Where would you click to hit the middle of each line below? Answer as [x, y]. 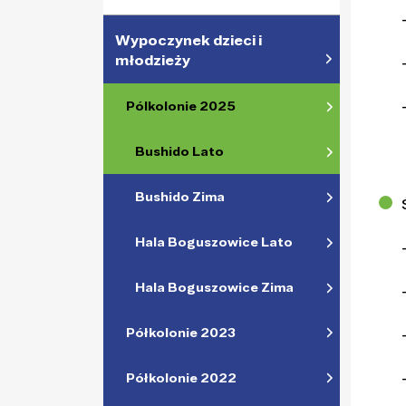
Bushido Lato [179, 152]
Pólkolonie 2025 [181, 106]
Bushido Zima [180, 197]
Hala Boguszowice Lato [214, 242]
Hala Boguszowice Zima [214, 288]
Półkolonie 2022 [181, 378]
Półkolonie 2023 [181, 333]
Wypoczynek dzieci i [188, 40]
